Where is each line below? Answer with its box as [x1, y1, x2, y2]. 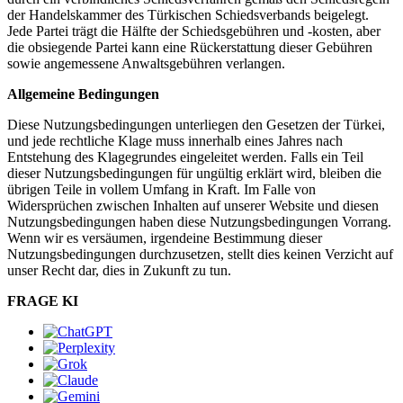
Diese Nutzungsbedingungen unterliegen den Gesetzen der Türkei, [7, 117, 385, 132]
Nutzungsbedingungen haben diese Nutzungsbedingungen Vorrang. [7, 214, 391, 229]
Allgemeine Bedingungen [7, 86, 159, 102]
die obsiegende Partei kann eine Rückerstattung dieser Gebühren [7, 40, 372, 55]
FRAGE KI [7, 293, 78, 309]
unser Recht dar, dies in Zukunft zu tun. [7, 263, 231, 278]
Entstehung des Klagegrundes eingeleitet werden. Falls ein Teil [7, 149, 363, 165]
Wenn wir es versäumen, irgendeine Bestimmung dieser [7, 230, 322, 246]
